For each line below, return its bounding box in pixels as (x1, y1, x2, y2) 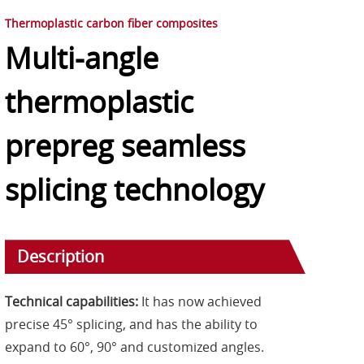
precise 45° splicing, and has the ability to (5, 315, 258, 334)
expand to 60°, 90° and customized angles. (5, 338, 264, 357)
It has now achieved (138, 292, 262, 311)
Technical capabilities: (5, 292, 138, 311)
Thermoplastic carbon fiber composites (5, 15, 218, 32)
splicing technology (5, 170, 264, 210)
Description (17, 245, 104, 268)
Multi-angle (5, 38, 158, 78)
